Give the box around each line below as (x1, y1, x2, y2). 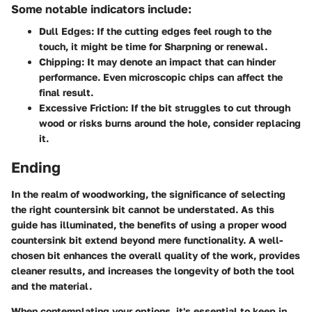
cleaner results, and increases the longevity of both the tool (11, 264, 295, 276)
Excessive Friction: (39, 102, 128, 114)
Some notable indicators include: (11, 1, 192, 16)
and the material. (11, 279, 92, 292)
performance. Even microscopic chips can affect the (39, 71, 283, 83)
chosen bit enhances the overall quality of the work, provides (11, 249, 300, 261)
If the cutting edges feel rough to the (94, 25, 272, 37)
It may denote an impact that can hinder (84, 56, 276, 68)
